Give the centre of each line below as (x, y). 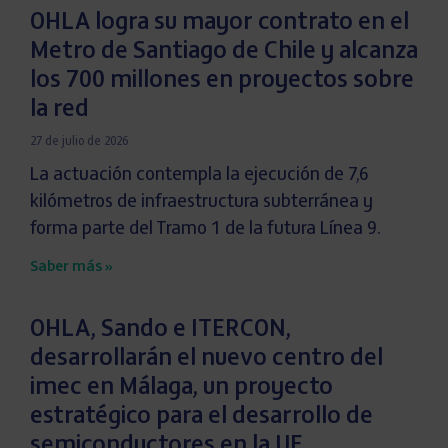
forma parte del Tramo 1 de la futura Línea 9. (205, 230)
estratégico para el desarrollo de (201, 417)
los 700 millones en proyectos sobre (222, 81)
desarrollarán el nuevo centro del (206, 359)
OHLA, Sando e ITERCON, (160, 330)
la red (59, 110)
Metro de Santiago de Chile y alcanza (224, 52)
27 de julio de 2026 (79, 142)
